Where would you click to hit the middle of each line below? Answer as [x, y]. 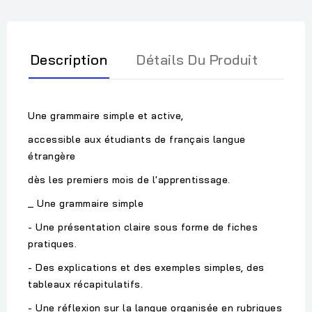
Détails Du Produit [197, 60]
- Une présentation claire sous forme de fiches [143, 227]
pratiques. [52, 244]
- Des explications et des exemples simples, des [146, 268]
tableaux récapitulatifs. [85, 284]
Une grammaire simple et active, [106, 116]
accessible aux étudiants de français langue [137, 140]
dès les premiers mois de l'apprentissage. [129, 180]
